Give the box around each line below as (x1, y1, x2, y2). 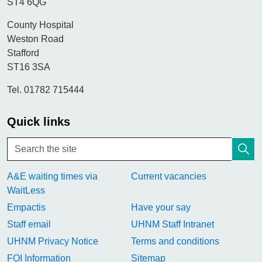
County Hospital (7, 20, 74, 30)
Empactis (7, 202, 46, 212)
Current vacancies (131, 171, 207, 181)
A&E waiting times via (7, 171, 98, 181)
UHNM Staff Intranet (131, 219, 215, 229)
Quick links (7, 115, 70, 128)
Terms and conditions (131, 236, 220, 246)
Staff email (7, 219, 51, 229)
